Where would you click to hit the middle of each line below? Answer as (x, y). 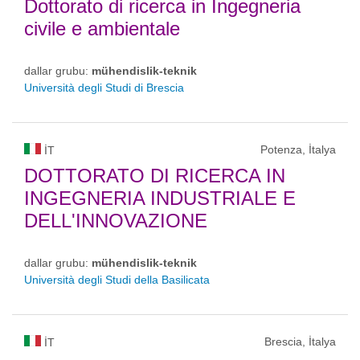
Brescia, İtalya (300, 342)
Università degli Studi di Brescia (104, 88)
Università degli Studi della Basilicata (117, 280)
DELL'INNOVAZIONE (116, 221)
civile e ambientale (102, 29)
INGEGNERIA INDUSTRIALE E (160, 198)
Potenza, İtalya (298, 149)
